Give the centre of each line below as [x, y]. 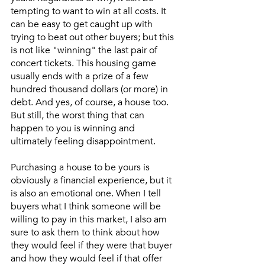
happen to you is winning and [74, 128]
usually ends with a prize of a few [81, 76]
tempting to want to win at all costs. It [90, 11]
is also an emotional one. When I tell [87, 193]
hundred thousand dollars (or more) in [91, 89]
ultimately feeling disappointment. [84, 141]
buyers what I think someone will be [87, 206]
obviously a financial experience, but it [92, 180]
